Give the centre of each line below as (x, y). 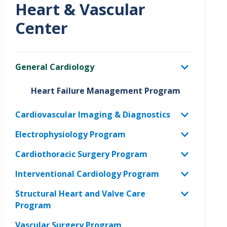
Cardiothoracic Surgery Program (82, 154)
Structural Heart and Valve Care (81, 193)
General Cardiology (55, 67)
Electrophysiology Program (71, 134)
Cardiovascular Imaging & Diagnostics (93, 114)
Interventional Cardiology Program (87, 174)
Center (42, 28)
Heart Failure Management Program (106, 90)
